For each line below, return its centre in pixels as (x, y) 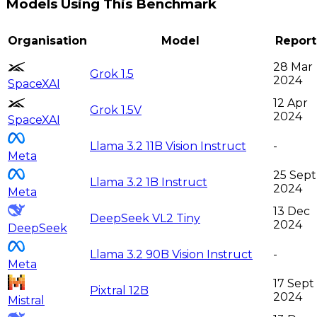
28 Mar (293, 67)
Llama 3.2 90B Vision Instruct (171, 255)
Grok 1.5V (116, 110)
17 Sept (294, 284)
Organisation (47, 41)
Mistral (26, 301)
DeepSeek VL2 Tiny (145, 219)
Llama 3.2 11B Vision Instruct (168, 146)
